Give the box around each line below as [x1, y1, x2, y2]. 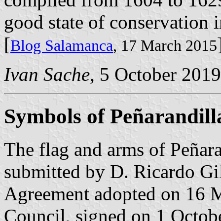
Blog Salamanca [10, 37, 113, 54]
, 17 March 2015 [113, 37, 217, 54]
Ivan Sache [4, 63, 90, 85]
